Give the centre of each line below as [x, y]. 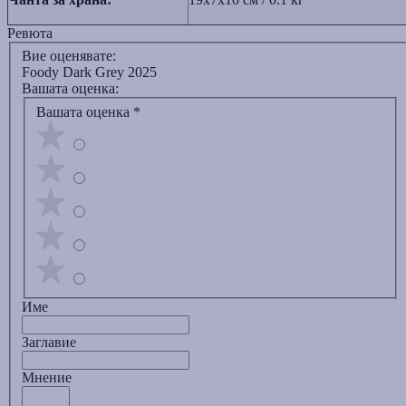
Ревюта [30, 33]
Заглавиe [49, 342]
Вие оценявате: [69, 56]
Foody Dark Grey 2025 [89, 72]
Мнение [47, 377]
